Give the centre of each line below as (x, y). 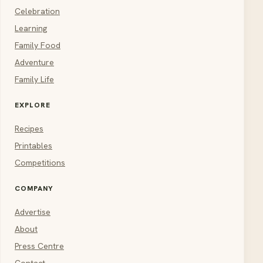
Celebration (37, 11)
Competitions (40, 162)
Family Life (34, 79)
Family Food (38, 45)
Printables (33, 145)
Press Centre (39, 246)
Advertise (33, 212)
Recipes (29, 128)
